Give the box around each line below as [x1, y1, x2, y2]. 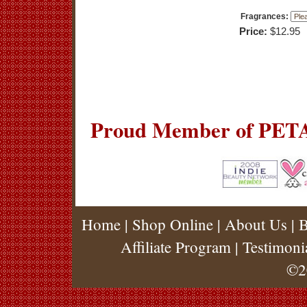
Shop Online [132, 214, 213, 234]
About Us [225, 214, 287, 234]
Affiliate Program [120, 236, 231, 257]
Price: [239, 25, 267, 37]
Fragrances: [241, 12, 288, 21]
